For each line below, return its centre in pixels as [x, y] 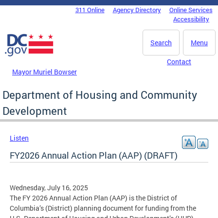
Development [35, 110]
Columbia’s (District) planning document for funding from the [103, 208]
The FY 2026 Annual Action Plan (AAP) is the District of [93, 198]
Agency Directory [137, 10]
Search [161, 43]
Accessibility [191, 19]
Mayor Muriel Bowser [45, 72]
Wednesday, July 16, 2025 [49, 187]
